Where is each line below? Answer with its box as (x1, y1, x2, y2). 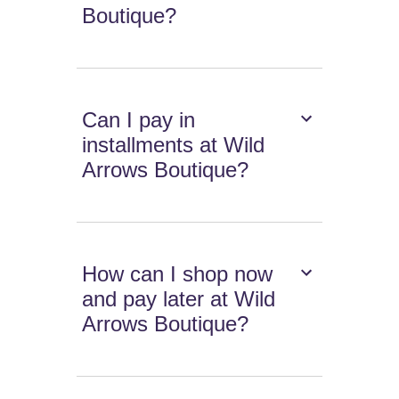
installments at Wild (82, 133, 265, 158)
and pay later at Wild (82, 287, 276, 312)
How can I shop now (82, 262, 273, 287)
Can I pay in (82, 108, 196, 133)
